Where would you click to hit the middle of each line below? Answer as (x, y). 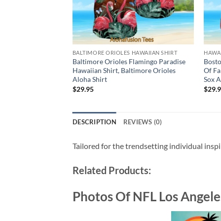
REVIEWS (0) (143, 122)
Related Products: (112, 170)
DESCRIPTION (94, 122)
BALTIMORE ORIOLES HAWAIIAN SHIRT (125, 53)
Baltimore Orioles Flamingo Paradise (129, 62)
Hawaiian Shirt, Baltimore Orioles (124, 71)
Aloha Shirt (90, 79)
